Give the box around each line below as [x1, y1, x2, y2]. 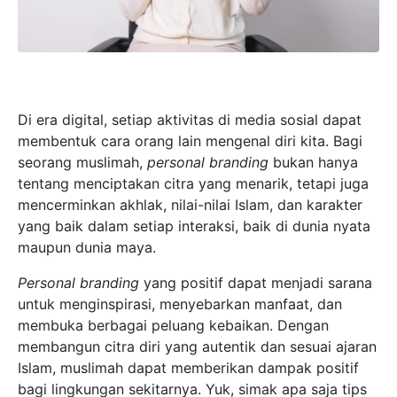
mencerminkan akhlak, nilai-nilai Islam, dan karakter [18, 196, 362, 214]
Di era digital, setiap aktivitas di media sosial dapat [18, 111, 362, 129]
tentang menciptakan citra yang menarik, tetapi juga [18, 175, 369, 193]
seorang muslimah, [18, 153, 147, 172]
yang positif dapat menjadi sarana [139, 274, 372, 292]
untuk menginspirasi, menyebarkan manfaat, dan [18, 295, 342, 314]
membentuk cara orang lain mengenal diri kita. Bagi [18, 132, 362, 151]
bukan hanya [269, 153, 358, 172]
